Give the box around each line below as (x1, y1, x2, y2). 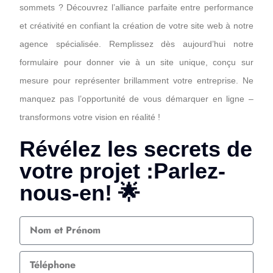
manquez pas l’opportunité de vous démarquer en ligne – (19, 93, 253, 104)
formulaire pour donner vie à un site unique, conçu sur (19, 57, 253, 67)
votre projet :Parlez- (19, 158, 225, 183)
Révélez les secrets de (19, 136, 252, 161)
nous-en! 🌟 (19, 180, 140, 205)
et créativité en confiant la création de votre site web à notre (19, 20, 253, 30)
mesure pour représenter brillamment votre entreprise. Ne (19, 75, 253, 85)
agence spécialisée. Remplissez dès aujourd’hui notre (19, 38, 253, 49)
